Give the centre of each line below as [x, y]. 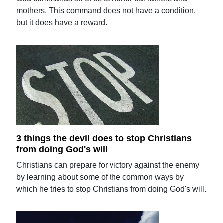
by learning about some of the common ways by [100, 177]
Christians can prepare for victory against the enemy [108, 165]
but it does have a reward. [62, 22]
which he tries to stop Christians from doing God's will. [111, 189]
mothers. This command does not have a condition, [106, 10]
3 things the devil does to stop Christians [104, 139]
